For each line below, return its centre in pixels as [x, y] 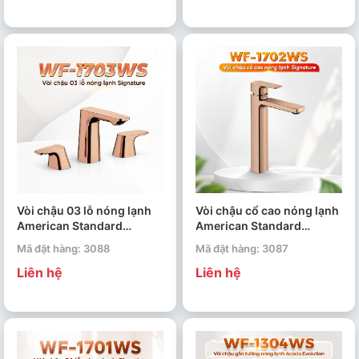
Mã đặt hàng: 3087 [242, 248]
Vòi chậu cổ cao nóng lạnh [267, 211]
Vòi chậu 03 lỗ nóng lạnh [84, 211]
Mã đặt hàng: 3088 [63, 248]
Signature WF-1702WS [258, 241]
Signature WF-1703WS [79, 241]
